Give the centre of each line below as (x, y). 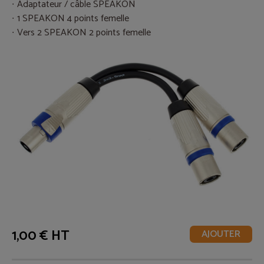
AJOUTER (221, 234)
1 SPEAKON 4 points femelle (73, 18)
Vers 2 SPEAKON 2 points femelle (84, 32)
